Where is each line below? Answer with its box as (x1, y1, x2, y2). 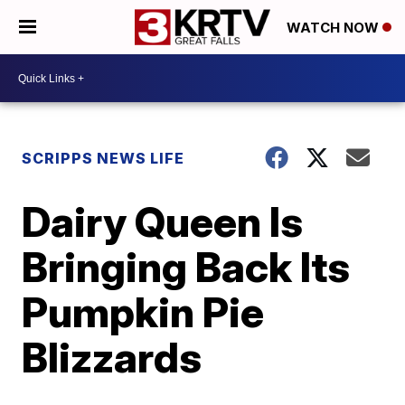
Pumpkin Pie (22, 287, 265, 337)
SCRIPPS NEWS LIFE (22, 149, 185, 167)
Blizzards (22, 332, 202, 382)
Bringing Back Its (22, 241, 351, 292)
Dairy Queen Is (22, 196, 304, 247)
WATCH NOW (287, 19, 382, 37)
